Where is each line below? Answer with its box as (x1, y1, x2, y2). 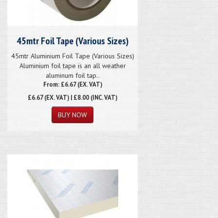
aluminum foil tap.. (45, 71, 100, 80)
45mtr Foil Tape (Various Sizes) (17, 34, 128, 47)
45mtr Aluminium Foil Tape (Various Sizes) (11, 51, 134, 60)
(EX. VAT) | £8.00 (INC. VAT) (43, 93, 117, 101)
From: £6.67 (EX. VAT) (43, 80, 102, 88)
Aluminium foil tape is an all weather (19, 61, 126, 70)
